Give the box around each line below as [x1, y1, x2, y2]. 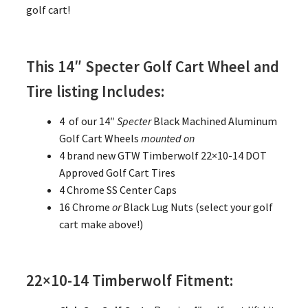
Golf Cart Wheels [58, 131, 141, 145]
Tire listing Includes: [25, 82, 164, 102]
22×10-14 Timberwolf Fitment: [25, 271, 233, 291]
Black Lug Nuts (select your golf [120, 199, 273, 214]
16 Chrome [58, 199, 112, 214]
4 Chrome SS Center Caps [58, 182, 177, 197]
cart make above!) [58, 217, 143, 231]
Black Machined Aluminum [151, 113, 277, 128]
